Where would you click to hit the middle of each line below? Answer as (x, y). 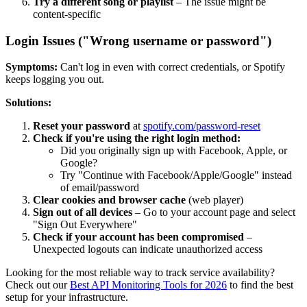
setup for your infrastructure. (67, 297)
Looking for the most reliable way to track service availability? (140, 273)
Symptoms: (32, 67)
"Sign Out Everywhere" (85, 225)
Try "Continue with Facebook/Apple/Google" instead (176, 175)
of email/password (100, 188)
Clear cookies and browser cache (109, 200)
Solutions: (28, 103)
